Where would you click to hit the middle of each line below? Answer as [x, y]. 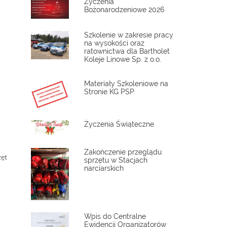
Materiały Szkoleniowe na [126, 84]
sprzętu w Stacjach [116, 160]
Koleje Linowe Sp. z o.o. [123, 60]
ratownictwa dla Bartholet [127, 51]
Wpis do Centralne [115, 217]
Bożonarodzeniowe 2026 [124, 9]
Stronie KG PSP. [110, 92]
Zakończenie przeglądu [123, 152]
